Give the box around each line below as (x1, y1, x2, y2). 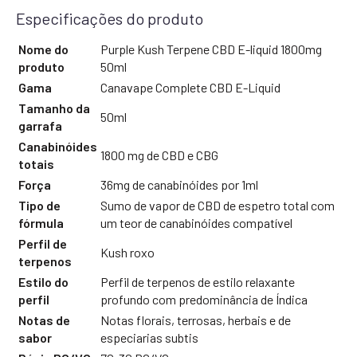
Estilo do (18, 273, 69, 289)
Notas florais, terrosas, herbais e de (100, 312, 291, 328)
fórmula (18, 214, 64, 230)
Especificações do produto (16, 9, 203, 28)
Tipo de (18, 197, 61, 213)
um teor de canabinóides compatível (100, 214, 292, 230)
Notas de (18, 312, 70, 328)
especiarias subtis (100, 329, 198, 345)
